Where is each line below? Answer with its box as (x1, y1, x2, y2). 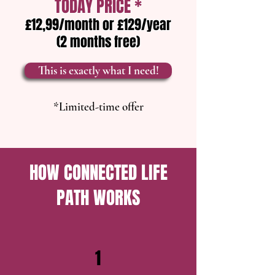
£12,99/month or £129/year (25, 15, 171, 34)
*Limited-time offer (53, 99, 144, 114)
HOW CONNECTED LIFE (29, 160, 168, 186)
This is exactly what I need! (37, 63, 159, 77)
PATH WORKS (56, 185, 140, 211)
